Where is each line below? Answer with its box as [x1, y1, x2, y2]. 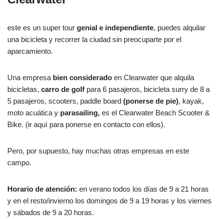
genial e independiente [77, 23, 153, 32]
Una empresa [7, 73, 53, 82]
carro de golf [41, 85, 85, 93]
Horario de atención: [7, 184, 77, 193]
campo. [7, 158, 31, 167]
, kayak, [178, 96, 204, 105]
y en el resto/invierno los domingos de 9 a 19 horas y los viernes [7, 196, 212, 205]
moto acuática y [7, 108, 60, 117]
